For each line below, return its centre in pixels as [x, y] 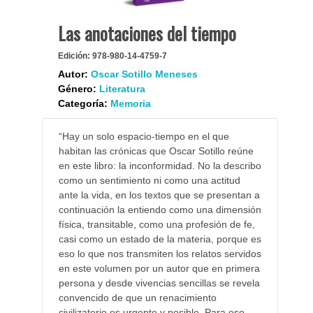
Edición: [74, 56]
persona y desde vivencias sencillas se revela [159, 283]
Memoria [130, 104]
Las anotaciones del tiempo [147, 34]
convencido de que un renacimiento [137, 298]
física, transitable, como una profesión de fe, [156, 225]
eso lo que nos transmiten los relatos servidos [160, 254]
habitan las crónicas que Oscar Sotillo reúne [156, 151]
